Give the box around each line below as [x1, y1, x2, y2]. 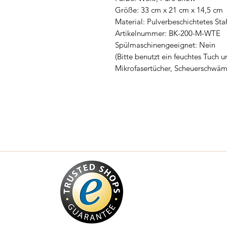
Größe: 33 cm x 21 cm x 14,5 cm [115, 5, 223, 15]
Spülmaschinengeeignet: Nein [115, 40, 215, 50]
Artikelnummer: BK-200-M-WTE [115, 28, 220, 38]
